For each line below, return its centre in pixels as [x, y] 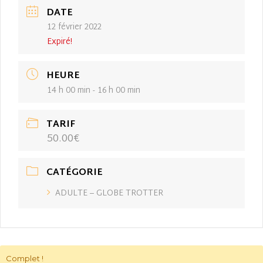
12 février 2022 [74, 27]
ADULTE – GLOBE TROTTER [109, 193]
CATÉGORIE [75, 173]
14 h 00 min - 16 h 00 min [94, 90]
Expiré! [60, 42]
